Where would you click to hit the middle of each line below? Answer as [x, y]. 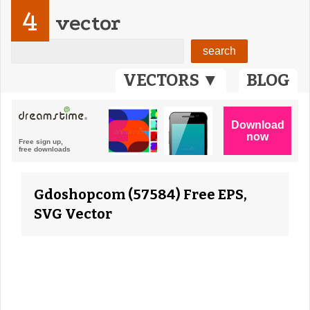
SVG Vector [73, 214]
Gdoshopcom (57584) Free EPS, [140, 194]
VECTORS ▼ [171, 80]
